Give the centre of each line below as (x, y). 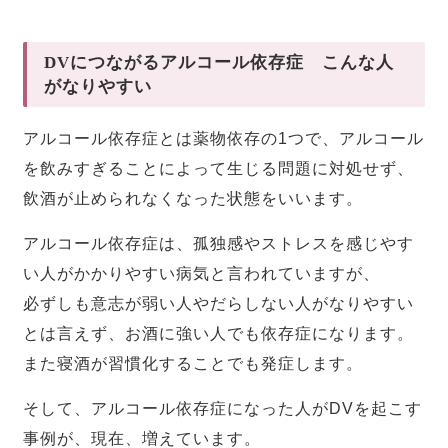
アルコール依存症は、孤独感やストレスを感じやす (219, 244)
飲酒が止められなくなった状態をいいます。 (193, 199)
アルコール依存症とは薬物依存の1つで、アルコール (224, 139)
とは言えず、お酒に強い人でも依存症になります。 (219, 334)
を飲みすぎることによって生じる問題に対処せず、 (219, 169)
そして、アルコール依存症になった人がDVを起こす (223, 409)
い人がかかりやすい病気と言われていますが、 (202, 274)
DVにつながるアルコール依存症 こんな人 (219, 62)
